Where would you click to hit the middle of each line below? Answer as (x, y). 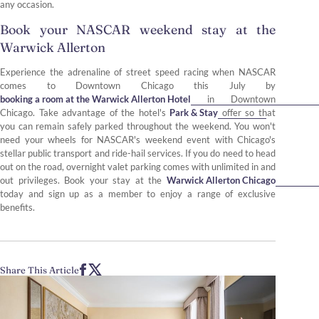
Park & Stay (194, 113)
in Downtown (233, 99)
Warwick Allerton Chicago (221, 181)
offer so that (247, 113)
